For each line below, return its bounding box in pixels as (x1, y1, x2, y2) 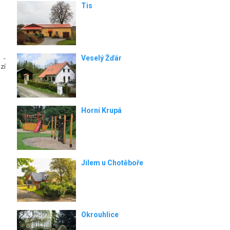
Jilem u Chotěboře (81, 158, 143, 167)
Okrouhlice (81, 210, 119, 219)
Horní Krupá (81, 106, 122, 114)
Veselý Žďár (81, 53, 122, 62)
